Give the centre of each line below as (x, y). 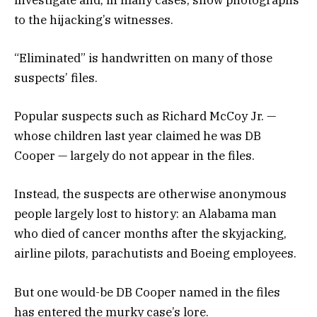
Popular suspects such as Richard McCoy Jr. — (145, 116)
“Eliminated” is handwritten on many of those (143, 58)
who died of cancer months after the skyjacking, (150, 234)
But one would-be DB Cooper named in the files (147, 292)
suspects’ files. (56, 78)
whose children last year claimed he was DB (138, 136)
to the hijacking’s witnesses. (94, 19)
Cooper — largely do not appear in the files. (134, 156)
